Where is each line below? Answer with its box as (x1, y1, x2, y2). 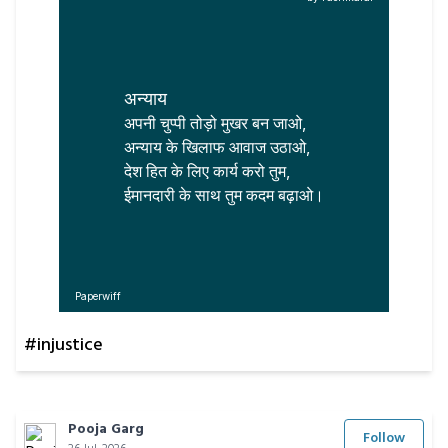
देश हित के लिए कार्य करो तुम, (124, 161, 290, 181)
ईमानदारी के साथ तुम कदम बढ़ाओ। (124, 185, 324, 205)
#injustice (24, 331, 103, 360)
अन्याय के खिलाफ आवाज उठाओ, (124, 137, 310, 157)
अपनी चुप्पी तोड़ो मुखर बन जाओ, (124, 113, 306, 133)
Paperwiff (75, 290, 121, 302)
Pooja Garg (68, 418, 144, 441)
